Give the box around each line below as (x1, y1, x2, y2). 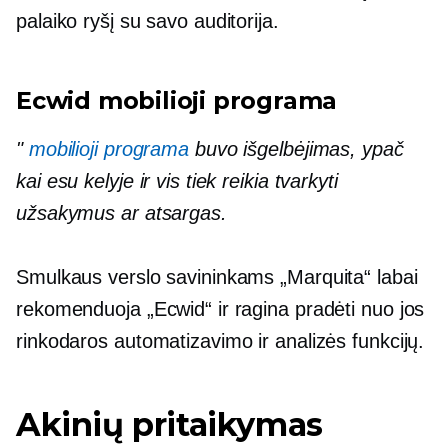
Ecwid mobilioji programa (16, 86, 338, 116)
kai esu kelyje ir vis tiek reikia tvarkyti (16, 170, 338, 193)
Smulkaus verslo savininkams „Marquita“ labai (16, 266, 418, 289)
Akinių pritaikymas (16, 405, 323, 445)
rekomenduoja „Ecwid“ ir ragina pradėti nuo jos (16, 298, 425, 321)
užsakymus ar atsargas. (16, 202, 227, 225)
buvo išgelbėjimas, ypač (189, 138, 404, 161)
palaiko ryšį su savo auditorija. (16, 10, 279, 33)
